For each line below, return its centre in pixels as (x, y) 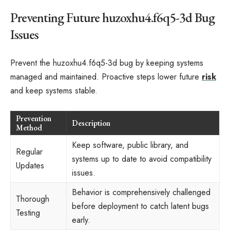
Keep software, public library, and (130, 145)
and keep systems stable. (54, 91)
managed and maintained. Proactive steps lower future (106, 77)
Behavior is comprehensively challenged (141, 192)
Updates (30, 165)
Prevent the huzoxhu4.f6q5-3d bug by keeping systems (107, 63)
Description (91, 123)
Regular (29, 151)
